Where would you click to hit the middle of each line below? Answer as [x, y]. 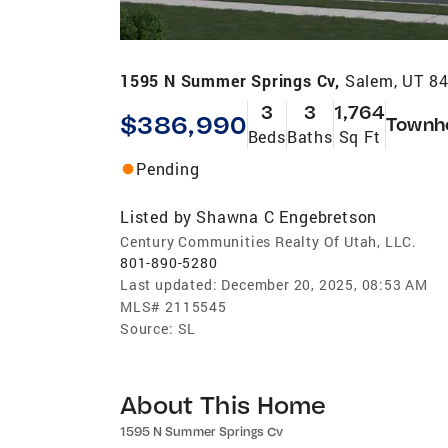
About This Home [223, 404]
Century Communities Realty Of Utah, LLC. [268, 241]
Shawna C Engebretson [287, 216]
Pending [168, 168]
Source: [147, 328]
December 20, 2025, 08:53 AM [325, 284]
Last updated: [169, 284]
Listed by [156, 216]
